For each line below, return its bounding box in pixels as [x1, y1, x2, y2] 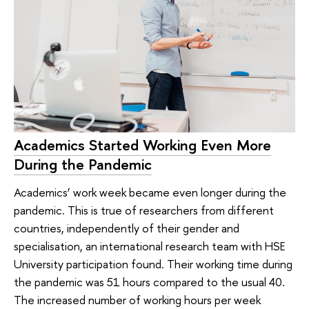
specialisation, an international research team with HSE [14, 237, 285, 254]
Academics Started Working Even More [14, 134, 271, 156]
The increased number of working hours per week [14, 291, 261, 308]
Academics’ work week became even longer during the [14, 183, 286, 200]
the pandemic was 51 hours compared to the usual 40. [14, 273, 285, 290]
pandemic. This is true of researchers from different [14, 201, 274, 218]
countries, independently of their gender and [14, 219, 239, 236]
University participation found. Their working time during [14, 255, 292, 272]
